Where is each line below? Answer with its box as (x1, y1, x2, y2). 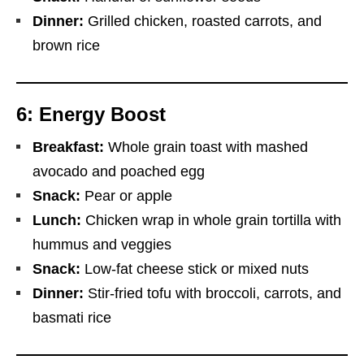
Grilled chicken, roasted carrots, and (84, 12, 322, 29)
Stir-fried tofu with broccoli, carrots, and (84, 284, 341, 301)
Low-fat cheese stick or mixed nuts (80, 260, 309, 277)
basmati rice (32, 309, 111, 326)
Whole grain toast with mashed (104, 138, 308, 155)
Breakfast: (32, 138, 104, 155)
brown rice (32, 37, 100, 54)
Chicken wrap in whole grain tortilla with (81, 211, 341, 228)
